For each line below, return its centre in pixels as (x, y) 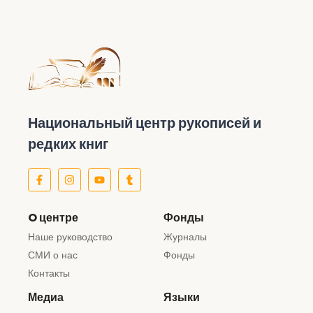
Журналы (185, 236)
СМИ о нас (53, 255)
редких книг (68, 144)
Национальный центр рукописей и (145, 123)
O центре (53, 217)
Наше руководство (70, 236)
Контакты (49, 273)
